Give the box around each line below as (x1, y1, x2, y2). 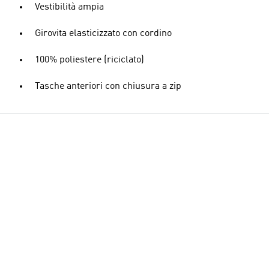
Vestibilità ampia (35, 2, 104, 12)
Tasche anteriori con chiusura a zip (35, 82, 181, 91)
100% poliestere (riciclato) (35, 55, 144, 65)
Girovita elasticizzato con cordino (35, 29, 172, 38)
